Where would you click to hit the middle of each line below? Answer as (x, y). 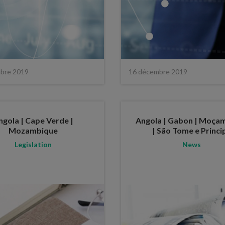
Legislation (33, 144)
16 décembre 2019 (158, 71)
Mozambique (33, 130)
